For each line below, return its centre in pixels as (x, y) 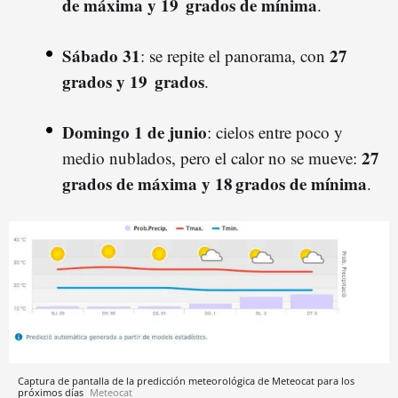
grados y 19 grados (133, 81)
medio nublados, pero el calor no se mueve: (212, 157)
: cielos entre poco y (275, 131)
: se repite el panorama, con (235, 55)
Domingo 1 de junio (135, 131)
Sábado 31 (101, 55)
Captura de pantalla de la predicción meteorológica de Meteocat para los (186, 381)
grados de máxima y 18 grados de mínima (215, 183)
